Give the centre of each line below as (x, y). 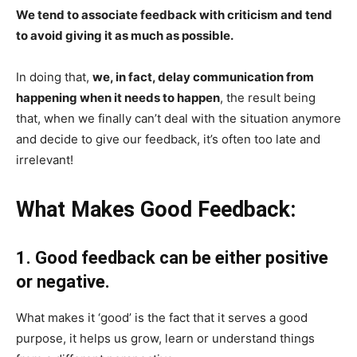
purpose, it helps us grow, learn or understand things (165, 338)
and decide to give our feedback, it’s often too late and (168, 139)
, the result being (268, 97)
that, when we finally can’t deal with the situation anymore (178, 118)
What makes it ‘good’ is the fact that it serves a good (162, 317)
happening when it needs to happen (118, 97)
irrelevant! (45, 159)
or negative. (63, 281)
